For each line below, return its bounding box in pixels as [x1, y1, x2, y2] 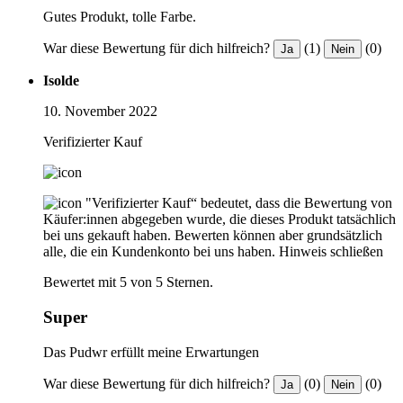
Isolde [43, 73, 79, 89]
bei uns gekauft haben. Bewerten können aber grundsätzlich [43, 228, 382, 244]
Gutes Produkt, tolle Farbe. [43, 9, 196, 25]
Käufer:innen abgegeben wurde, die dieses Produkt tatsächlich [43, 211, 396, 228]
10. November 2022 [43, 103, 157, 120]
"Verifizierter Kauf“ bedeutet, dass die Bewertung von [85, 195, 392, 211]
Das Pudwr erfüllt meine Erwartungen [43, 344, 259, 360]
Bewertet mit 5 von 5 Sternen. [43, 274, 213, 291]
